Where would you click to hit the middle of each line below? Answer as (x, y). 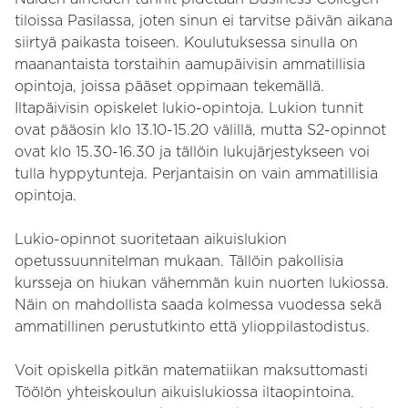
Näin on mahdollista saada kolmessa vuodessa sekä (198, 305)
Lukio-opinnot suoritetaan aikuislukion (151, 240)
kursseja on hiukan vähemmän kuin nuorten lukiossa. (202, 283)
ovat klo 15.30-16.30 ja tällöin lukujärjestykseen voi (192, 152)
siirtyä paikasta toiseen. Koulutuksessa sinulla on (186, 43)
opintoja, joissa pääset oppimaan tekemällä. (169, 87)
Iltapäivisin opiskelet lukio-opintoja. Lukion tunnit (189, 108)
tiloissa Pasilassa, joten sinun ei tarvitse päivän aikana (204, 21)
